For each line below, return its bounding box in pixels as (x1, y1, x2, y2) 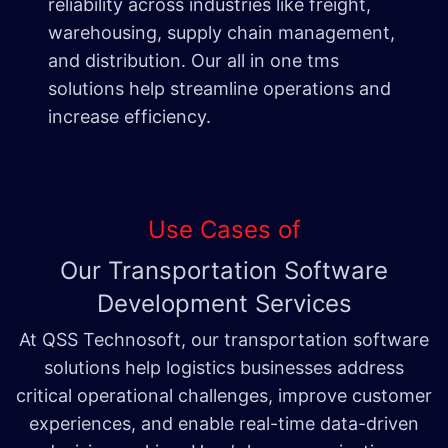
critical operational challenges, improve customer (16, 385, 432, 407)
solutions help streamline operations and (48, 78, 391, 100)
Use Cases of (147, 215, 301, 245)
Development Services (96, 289, 352, 319)
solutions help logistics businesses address (44, 357, 404, 379)
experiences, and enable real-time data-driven (29, 413, 419, 435)
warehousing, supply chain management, (48, 22, 395, 44)
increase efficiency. (48, 106, 221, 128)
